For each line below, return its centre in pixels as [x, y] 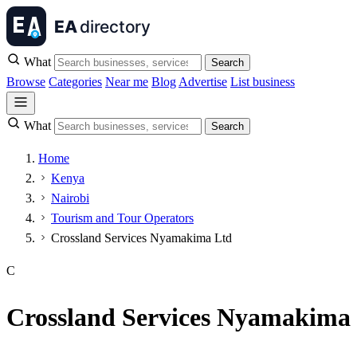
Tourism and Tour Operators [122, 218]
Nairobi [70, 198]
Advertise [203, 82]
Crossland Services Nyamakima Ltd [141, 238]
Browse [26, 82]
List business [263, 82]
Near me [127, 82]
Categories [75, 82]
